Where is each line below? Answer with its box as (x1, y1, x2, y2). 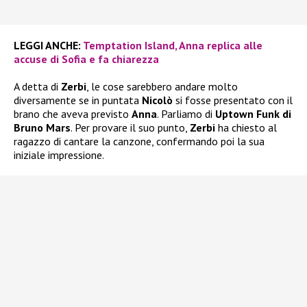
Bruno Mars (14, 121, 71, 135)
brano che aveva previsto (14, 107, 132, 121)
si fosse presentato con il (173, 93, 293, 108)
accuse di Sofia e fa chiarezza (14, 52, 159, 66)
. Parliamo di (157, 107, 215, 121)
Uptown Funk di (215, 107, 291, 121)
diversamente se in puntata (14, 93, 142, 108)
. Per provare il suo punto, (71, 121, 190, 135)
